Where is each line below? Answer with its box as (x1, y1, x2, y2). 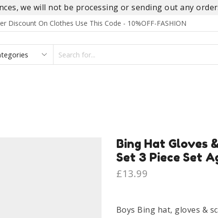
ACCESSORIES (147, 83, 199, 91)
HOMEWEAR (84, 83, 129, 91)
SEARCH (137, 54, 164, 64)
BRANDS (91, 103, 121, 112)
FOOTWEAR (20, 83, 66, 91)
